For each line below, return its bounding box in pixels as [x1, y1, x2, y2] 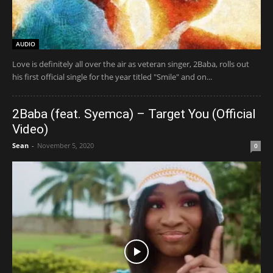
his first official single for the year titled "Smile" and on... [12, 71, 212, 82]
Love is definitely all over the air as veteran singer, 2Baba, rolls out [12, 58, 249, 69]
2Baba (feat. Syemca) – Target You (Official [12, 106, 256, 121]
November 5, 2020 [37, 140, 94, 150]
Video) [12, 121, 48, 136]
